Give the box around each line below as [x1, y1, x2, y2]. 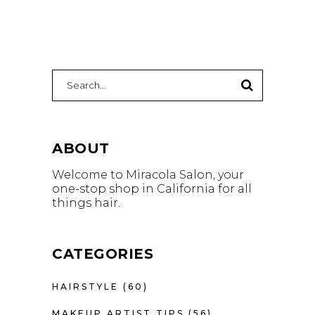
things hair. [52, 195, 120, 210]
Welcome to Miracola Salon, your [52, 167, 244, 181]
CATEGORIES [52, 245, 153, 262]
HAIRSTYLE [52, 281, 119, 292]
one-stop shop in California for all [52, 181, 252, 195]
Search [51, 68, 92, 82]
